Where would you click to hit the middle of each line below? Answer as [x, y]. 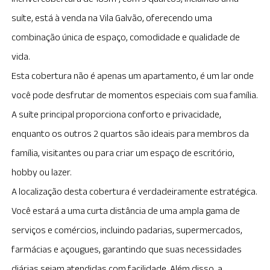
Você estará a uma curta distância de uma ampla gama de [126, 211]
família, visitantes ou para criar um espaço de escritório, [123, 153]
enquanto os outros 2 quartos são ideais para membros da [130, 133]
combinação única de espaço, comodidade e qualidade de [126, 37]
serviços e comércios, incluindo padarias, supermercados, [127, 230]
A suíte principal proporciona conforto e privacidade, [117, 114]
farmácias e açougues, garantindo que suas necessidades [127, 249]
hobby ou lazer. [42, 172]
